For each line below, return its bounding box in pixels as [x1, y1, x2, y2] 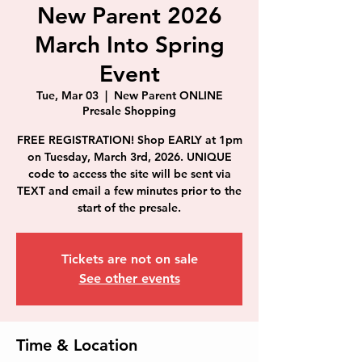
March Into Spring [34, 31, 225, 58]
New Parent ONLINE [113, 88, 223, 103]
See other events [78, 271, 180, 286]
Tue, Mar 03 [36, 88, 99, 103]
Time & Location [16, 335, 137, 355]
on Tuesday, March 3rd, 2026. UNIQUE [27, 149, 232, 164]
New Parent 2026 [36, 2, 222, 29]
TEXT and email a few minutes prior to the [17, 183, 242, 198]
